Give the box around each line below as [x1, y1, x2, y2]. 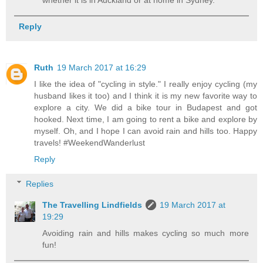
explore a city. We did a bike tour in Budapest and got [34, 103, 257, 113]
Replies [26, 178, 54, 188]
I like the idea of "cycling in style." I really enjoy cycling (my [34, 79, 257, 89]
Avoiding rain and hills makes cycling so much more [42, 228, 249, 238]
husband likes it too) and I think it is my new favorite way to [34, 91, 257, 101]
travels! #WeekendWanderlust [34, 138, 145, 148]
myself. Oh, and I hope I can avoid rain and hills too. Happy [34, 126, 257, 136]
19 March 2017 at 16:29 [57, 63, 146, 73]
